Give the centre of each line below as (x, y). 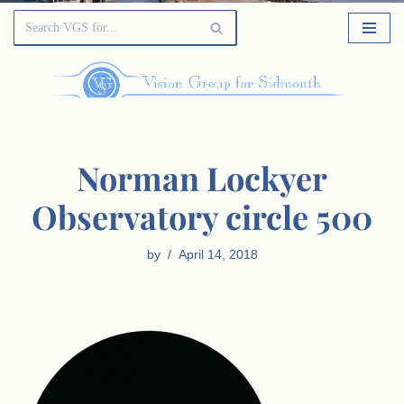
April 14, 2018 (218, 255)
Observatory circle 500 (202, 216)
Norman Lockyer (202, 178)
